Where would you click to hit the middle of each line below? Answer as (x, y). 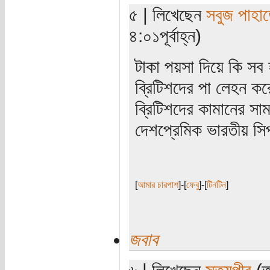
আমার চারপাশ (158, 185)
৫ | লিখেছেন (167, 15)
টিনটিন (216, 185)
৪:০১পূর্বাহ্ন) (165, 36)
